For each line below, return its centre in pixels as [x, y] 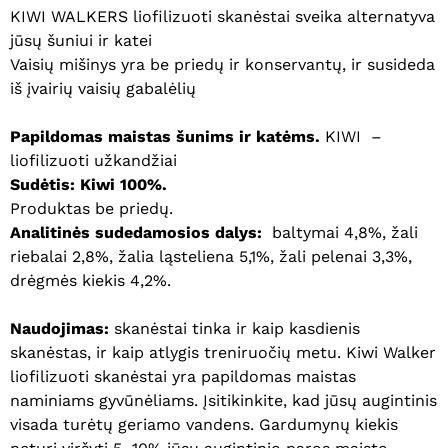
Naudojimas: [59, 329]
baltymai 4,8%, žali [340, 233]
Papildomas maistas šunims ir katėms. [165, 137]
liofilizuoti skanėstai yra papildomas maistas [183, 377]
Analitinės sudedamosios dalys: [136, 233]
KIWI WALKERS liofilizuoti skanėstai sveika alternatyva [222, 17]
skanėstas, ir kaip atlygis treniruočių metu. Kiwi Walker [223, 353]
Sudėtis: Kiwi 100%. [88, 185]
